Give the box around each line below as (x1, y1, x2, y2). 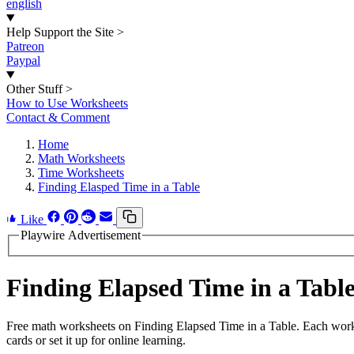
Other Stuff (6, 82, 62, 96)
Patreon (6, 40, 44, 53)
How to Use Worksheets (6, 96, 128, 110)
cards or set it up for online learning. (6, 333, 186, 348)
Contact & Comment (6, 111, 110, 124)
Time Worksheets (38, 166, 124, 179)
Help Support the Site (6, 25, 114, 39)
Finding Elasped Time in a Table (38, 180, 200, 194)
